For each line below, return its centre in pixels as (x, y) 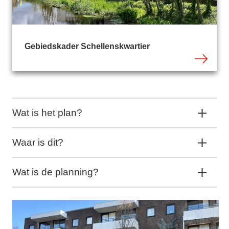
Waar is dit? (38, 143)
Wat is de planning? (55, 172)
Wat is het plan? (47, 113)
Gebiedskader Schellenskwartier (87, 47)
